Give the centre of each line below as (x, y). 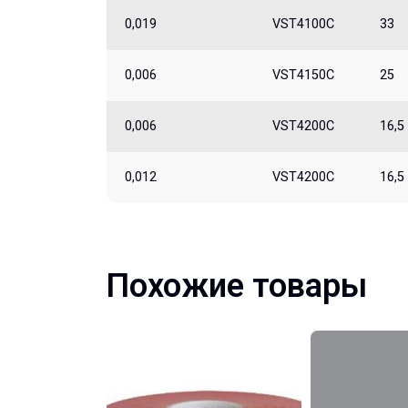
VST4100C (303, 24)
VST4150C (303, 75)
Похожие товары (237, 286)
